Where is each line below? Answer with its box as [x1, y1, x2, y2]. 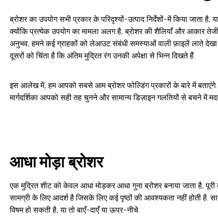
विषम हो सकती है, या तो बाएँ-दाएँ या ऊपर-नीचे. [10, 205, 140, 215]
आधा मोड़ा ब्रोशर [10, 152, 103, 171]
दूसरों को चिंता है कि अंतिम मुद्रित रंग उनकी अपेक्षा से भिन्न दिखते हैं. [10, 51, 195, 61]
